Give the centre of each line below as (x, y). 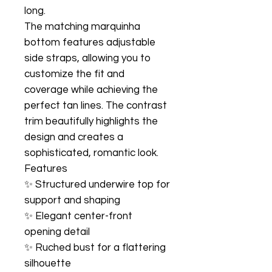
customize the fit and (74, 74)
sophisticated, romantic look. (91, 153)
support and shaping (72, 200)
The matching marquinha (82, 26)
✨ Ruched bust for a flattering (95, 247)
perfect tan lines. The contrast (96, 105)
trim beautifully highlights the (91, 121)
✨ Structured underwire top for (97, 184)
